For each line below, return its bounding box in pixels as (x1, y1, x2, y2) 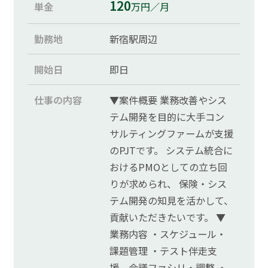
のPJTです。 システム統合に (109, 143, 233, 158)
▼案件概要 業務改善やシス (109, 93, 227, 108)
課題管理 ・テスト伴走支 (109, 243, 218, 258)
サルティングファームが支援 (109, 126, 234, 141)
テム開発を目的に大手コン (109, 109, 225, 124)
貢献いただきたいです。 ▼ (109, 210, 226, 225)
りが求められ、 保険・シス (109, 176, 227, 191)
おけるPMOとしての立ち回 (109, 160, 228, 175)
